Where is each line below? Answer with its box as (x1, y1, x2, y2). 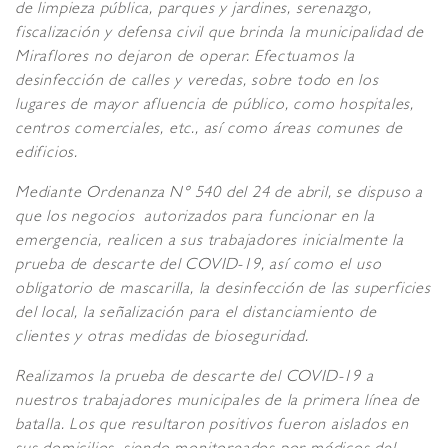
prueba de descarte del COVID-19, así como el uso (15, 258, 382, 275)
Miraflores (15, 50, 94, 67)
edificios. (15, 146, 78, 163)
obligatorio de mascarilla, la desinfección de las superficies (15, 282, 431, 299)
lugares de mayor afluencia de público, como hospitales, (15, 98, 414, 115)
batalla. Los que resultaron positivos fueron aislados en (15, 418, 409, 435)
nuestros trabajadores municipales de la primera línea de (15, 394, 420, 411)
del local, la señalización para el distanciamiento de (15, 306, 377, 323)
